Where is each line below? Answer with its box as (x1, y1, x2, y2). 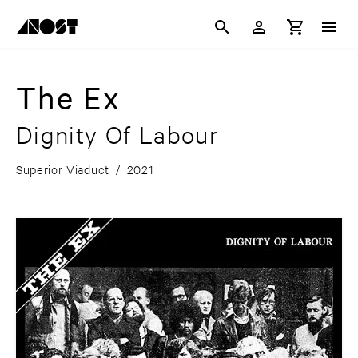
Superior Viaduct (16, 161, 109, 177)
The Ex (16, 78, 121, 117)
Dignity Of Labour (16, 119, 219, 150)
